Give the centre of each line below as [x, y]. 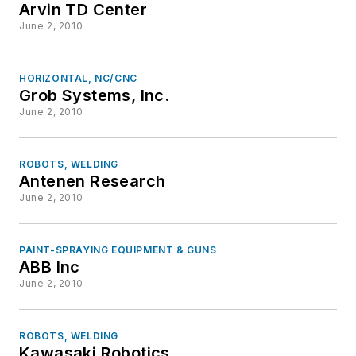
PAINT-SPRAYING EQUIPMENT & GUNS [118, 250]
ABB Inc [50, 267]
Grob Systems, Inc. [95, 96]
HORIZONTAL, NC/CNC [78, 79]
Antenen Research [93, 182]
